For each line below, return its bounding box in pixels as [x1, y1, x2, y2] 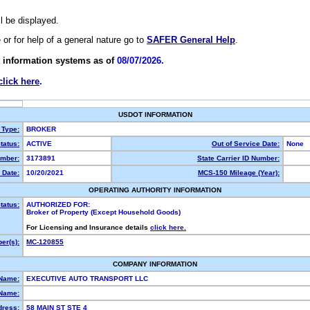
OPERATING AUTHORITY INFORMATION [89, 186, 221, 194]
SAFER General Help [147, 35, 235, 46]
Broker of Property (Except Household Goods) [26, 208, 181, 216]
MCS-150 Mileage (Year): [198, 169, 280, 176]
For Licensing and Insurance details [26, 224, 150, 231]
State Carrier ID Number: [197, 154, 280, 162]
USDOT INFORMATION [118, 111, 192, 118]
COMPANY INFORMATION [113, 260, 197, 268]
